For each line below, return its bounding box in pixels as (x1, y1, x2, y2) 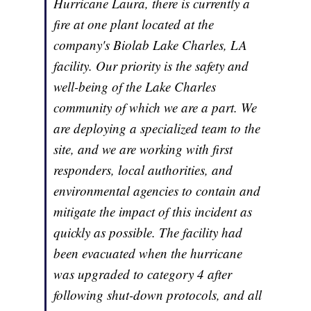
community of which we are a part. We (53, 99, 258, 117)
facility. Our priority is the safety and (53, 57, 249, 75)
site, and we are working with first (53, 140, 233, 158)
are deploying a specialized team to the (53, 119, 261, 137)
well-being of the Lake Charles (53, 78, 217, 96)
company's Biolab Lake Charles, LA (53, 36, 248, 54)
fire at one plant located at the (53, 15, 215, 33)
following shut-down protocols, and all (53, 286, 262, 304)
